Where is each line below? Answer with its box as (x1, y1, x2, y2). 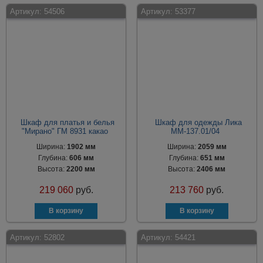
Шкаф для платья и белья (21, 118, 115, 127)
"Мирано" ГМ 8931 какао (21, 127, 108, 136)
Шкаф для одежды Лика (154, 118, 242, 127)
